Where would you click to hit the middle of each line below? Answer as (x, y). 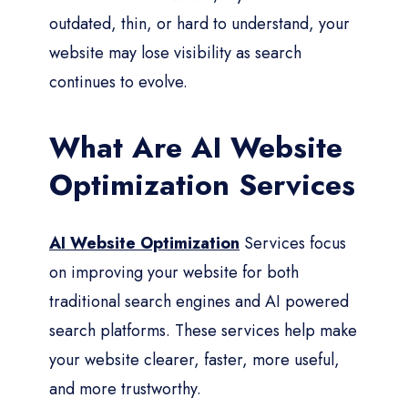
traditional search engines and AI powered (199, 301)
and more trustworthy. (125, 388)
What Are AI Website (196, 147)
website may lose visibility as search (175, 52)
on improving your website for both (174, 272)
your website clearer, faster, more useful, (194, 359)
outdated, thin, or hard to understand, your (199, 23)
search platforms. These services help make (203, 330)
